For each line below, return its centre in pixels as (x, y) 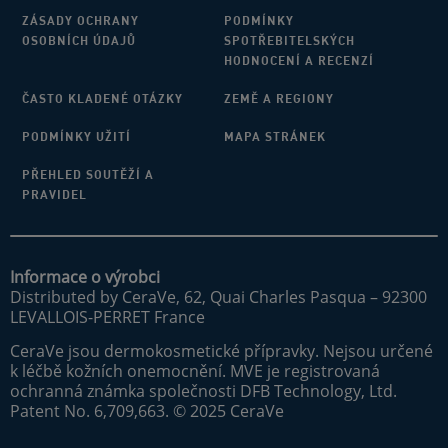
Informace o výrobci (85, 277)
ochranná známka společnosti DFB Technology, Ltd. (203, 391)
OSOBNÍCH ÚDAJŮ (79, 41)
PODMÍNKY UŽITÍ (76, 137)
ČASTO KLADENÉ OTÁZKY (102, 99)
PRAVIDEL (54, 195)
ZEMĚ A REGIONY (279, 99)
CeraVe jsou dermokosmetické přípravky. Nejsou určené (221, 351)
